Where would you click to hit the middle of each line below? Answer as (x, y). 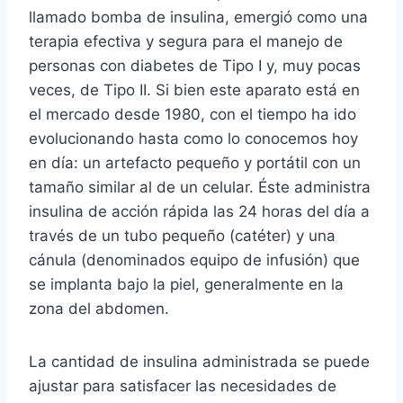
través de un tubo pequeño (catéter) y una (182, 235)
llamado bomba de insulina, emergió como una (198, 17)
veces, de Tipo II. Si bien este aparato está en (194, 90)
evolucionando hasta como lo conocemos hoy (193, 138)
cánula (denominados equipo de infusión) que (194, 260)
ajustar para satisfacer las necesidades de (183, 385)
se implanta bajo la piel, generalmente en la (186, 284)
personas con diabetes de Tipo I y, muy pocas (195, 65)
